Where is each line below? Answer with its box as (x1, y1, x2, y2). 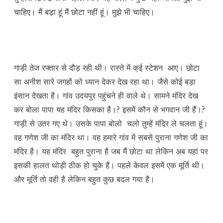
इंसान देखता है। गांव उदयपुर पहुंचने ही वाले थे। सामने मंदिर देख (14, 91, 198, 101)
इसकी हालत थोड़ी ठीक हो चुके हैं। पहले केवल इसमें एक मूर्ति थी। (14, 160, 205, 171)
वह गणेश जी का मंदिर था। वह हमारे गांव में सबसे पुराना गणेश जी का (14, 132, 208, 143)
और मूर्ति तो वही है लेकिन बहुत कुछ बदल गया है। (14, 174, 155, 185)
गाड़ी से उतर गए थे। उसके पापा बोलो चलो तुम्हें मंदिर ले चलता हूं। (14, 118, 208, 129)
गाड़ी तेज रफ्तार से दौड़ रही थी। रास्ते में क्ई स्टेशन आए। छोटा (14, 63, 200, 73)
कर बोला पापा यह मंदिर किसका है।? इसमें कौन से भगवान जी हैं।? (14, 105, 205, 115)
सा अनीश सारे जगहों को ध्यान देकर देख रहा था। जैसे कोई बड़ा (14, 77, 196, 87)
